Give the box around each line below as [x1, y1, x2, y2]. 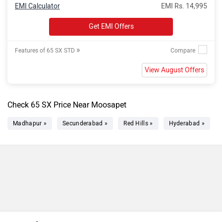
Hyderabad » [168, 120, 205, 127]
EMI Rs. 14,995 [161, 2, 207, 10]
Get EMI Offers [88, 22, 134, 31]
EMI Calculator [15, 2, 60, 10]
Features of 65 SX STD [15, 47, 76, 54]
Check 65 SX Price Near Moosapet [7, 100, 126, 110]
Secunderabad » [62, 120, 108, 127]
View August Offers [145, 66, 204, 74]
